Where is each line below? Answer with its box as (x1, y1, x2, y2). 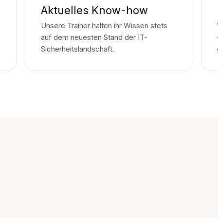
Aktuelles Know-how (40, 4, 148, 17)
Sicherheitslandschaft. (40, 44, 114, 54)
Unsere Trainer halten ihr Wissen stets (40, 21, 167, 30)
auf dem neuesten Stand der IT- (40, 33, 147, 42)
